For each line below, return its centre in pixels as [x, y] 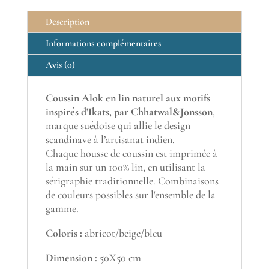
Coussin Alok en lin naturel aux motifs [128, 98]
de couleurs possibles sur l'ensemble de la [130, 195]
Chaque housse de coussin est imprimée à [131, 153]
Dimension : [71, 258]
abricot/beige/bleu [122, 233]
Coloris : [64, 233]
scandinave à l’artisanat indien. [110, 140]
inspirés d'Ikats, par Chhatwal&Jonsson [129, 112]
